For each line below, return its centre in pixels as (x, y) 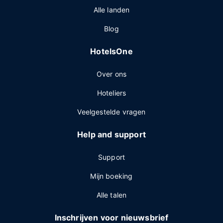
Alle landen (111, 10)
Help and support (111, 134)
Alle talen (111, 195)
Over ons (111, 74)
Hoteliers (111, 93)
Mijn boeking (111, 176)
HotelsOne (111, 51)
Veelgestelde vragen (111, 112)
